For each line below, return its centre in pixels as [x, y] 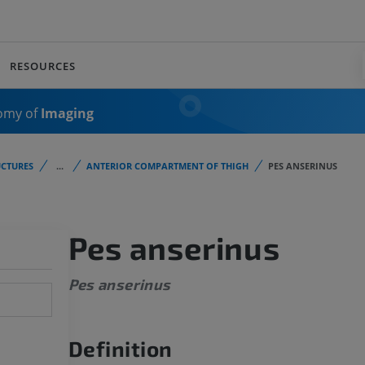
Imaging [67, 113]
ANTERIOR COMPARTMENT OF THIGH [167, 166]
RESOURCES [43, 66]
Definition [120, 349]
